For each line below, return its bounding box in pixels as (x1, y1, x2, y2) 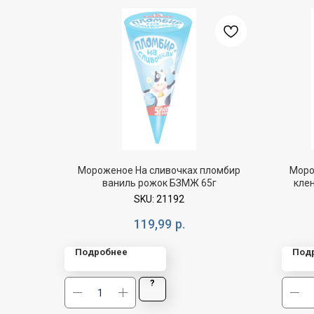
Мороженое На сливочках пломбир (78, 165, 240, 176)
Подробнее (75, 247, 128, 258)
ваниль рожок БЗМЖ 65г (102, 177, 217, 189)
